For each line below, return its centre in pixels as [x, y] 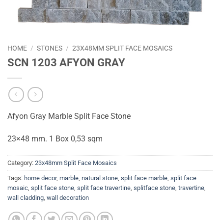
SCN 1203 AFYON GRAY [66, 62]
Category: [21, 163]
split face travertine [104, 188]
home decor [40, 178]
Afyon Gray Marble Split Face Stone [69, 116]
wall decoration [68, 198]
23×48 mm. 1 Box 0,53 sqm [55, 139]
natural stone [100, 178]
